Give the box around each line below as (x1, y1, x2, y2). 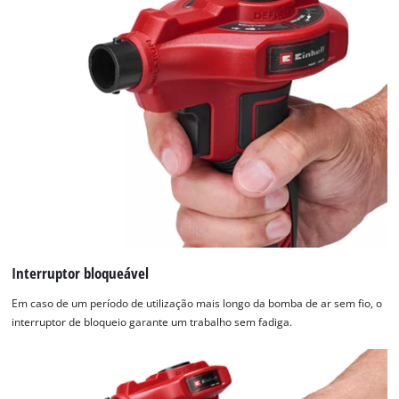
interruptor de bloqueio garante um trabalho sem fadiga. (12, 314, 293, 329)
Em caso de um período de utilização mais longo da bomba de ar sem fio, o (12, 296, 383, 310)
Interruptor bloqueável (12, 262, 150, 283)
